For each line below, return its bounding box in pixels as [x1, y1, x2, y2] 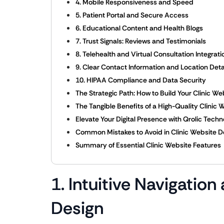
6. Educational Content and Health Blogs [75, 23, 203, 32]
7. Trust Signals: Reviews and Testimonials [75, 36, 206, 45]
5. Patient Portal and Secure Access [75, 10, 188, 19]
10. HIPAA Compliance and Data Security [75, 75, 206, 84]
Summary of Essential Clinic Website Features [75, 140, 221, 149]
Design [51, 197, 103, 219]
